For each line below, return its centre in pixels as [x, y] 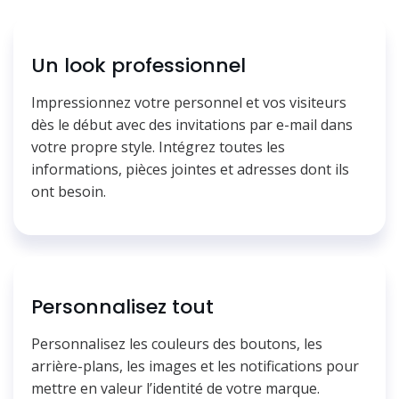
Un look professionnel [138, 65]
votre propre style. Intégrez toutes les [158, 147]
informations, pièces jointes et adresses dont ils [190, 169]
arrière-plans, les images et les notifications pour [195, 366]
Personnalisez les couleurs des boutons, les [177, 343]
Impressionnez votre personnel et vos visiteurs [189, 102]
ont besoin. [69, 191]
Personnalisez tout [122, 306]
